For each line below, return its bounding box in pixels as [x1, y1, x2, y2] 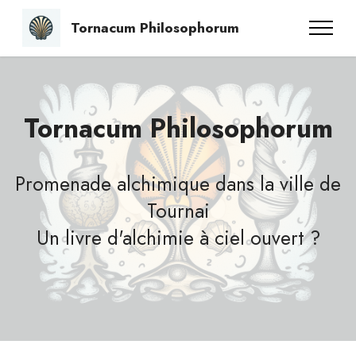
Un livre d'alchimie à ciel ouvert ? [36, 224, 320, 252]
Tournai [146, 197, 210, 225]
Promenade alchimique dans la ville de [15, 170, 341, 198]
